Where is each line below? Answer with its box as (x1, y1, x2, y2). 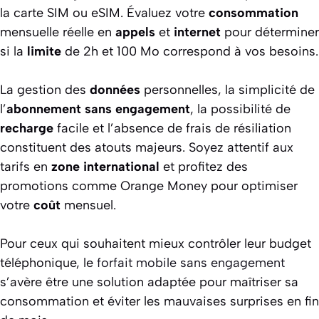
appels (115, 23, 155, 40)
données (90, 81, 140, 98)
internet (174, 23, 221, 40)
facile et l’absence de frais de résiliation (53, 120, 291, 136)
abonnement (6, 100, 81, 117)
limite (27, 43, 61, 59)
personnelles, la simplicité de (140, 81, 315, 98)
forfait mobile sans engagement (97, 254, 285, 271)
